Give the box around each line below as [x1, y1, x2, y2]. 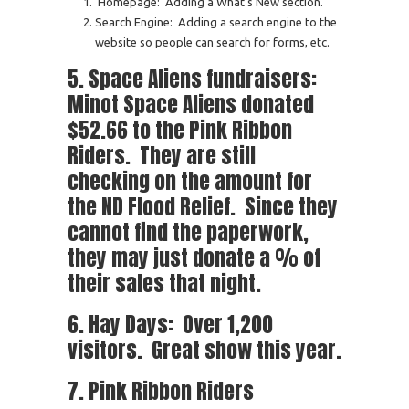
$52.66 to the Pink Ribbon [68, 113, 292, 146]
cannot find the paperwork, [68, 215, 309, 248]
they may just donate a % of [68, 241, 320, 274]
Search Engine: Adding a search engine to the [95, 16, 337, 28]
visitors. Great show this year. [68, 333, 341, 366]
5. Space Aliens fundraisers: [68, 62, 321, 95]
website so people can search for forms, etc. [95, 36, 330, 48]
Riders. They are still [68, 139, 256, 172]
